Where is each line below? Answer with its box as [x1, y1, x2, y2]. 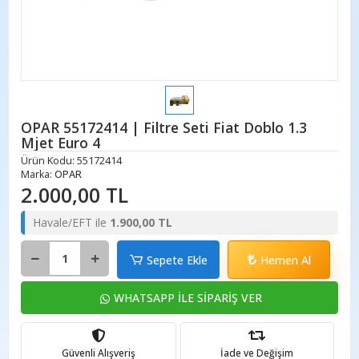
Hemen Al [260, 252, 311, 268]
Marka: [21, 167, 54, 181]
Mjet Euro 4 [21, 133, 100, 152]
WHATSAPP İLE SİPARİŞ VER [113, 290, 262, 305]
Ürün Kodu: [21, 154, 77, 167]
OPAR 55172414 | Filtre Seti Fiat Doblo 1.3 [21, 118, 307, 137]
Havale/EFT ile [33, 215, 110, 230]
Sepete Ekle [146, 252, 208, 268]
